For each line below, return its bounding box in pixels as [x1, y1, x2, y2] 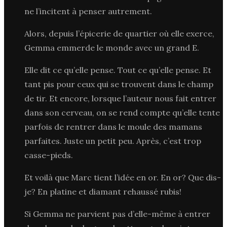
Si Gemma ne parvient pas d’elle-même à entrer [24, 208, 210, 219]
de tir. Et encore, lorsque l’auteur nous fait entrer [24, 93, 216, 103]
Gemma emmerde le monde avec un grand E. [24, 42, 199, 53]
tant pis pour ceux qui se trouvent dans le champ [24, 79, 213, 89]
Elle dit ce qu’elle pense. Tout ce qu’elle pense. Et [24, 64, 211, 75]
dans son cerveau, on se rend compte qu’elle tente [24, 107, 220, 118]
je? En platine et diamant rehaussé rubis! [24, 186, 181, 197]
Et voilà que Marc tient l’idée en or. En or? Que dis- [24, 172, 221, 182]
